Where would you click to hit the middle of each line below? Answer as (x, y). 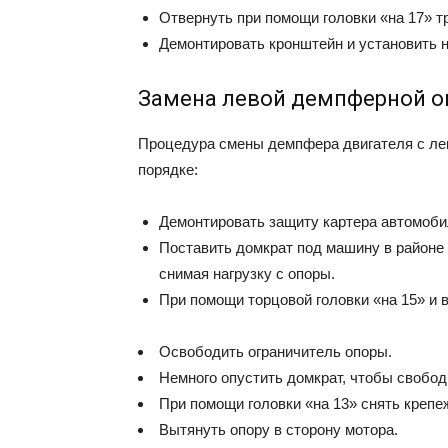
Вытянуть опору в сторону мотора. (278, 429)
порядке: (168, 169)
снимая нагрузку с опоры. (247, 273)
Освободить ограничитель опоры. (275, 351)
